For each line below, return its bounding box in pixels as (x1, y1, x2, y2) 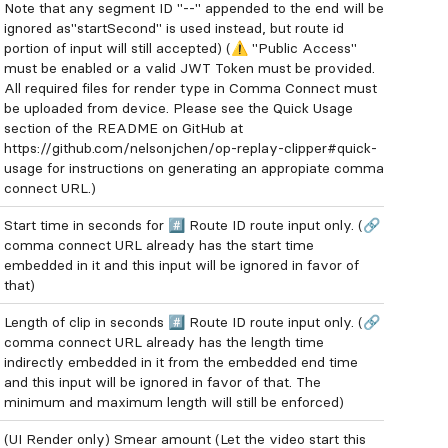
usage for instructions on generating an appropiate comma (4, 159, 384, 177)
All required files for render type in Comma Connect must (4, 79, 377, 97)
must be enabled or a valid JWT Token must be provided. (4, 59, 375, 77)
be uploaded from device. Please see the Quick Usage (4, 99, 353, 117)
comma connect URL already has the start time (4, 236, 314, 254)
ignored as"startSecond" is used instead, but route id (4, 19, 344, 37)
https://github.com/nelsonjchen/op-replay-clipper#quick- (4, 139, 377, 157)
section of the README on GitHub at (4, 119, 243, 137)
